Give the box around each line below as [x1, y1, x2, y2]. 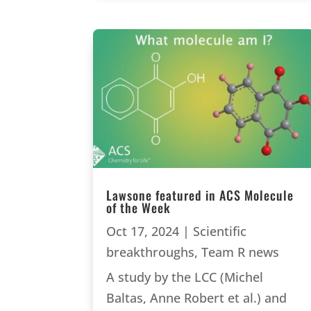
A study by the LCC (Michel [106, 268, 264, 285]
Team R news [201, 243, 280, 260]
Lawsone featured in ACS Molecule [106, 185, 294, 204]
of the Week [106, 198, 171, 217]
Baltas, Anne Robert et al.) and [106, 289, 287, 306]
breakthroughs [106, 243, 195, 260]
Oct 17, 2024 [106, 222, 180, 239]
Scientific [193, 222, 247, 239]
